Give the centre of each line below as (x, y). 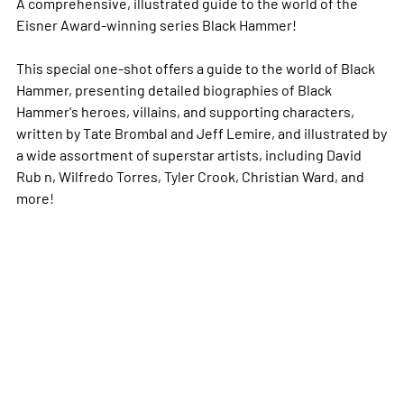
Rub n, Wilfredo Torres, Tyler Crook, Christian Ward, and (190, 176)
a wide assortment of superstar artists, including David (188, 155)
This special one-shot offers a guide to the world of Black (195, 68)
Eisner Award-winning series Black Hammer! (156, 25)
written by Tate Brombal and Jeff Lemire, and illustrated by (201, 133)
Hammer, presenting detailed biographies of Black (174, 90)
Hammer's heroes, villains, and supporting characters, (185, 111)
